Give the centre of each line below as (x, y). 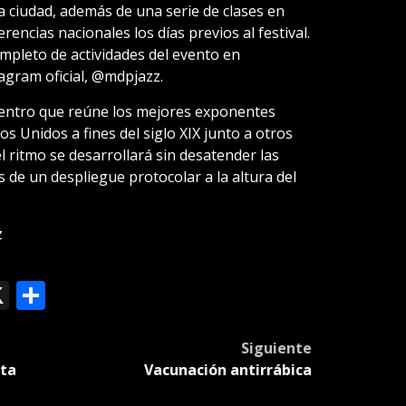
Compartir (114, 295)
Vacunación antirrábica (227, 370)
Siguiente (276, 348)
